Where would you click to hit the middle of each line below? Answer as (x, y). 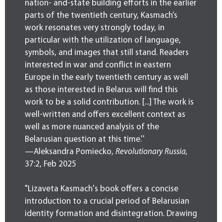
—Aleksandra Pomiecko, (70, 152)
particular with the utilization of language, (103, 41)
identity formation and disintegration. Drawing (111, 214)
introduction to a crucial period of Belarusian (107, 202)
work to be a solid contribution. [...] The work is (109, 103)
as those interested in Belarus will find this (101, 90)
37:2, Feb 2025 (51, 165)
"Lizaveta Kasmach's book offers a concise (102, 189)
